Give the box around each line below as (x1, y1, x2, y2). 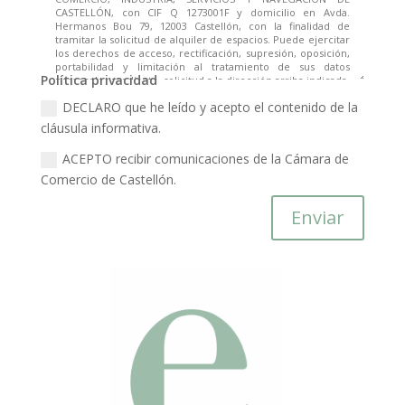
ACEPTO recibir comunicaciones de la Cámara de (62, 150, 350, 168)
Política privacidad (41, 71, 158, 89)
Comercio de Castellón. (41, 171, 177, 189)
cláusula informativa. (41, 119, 162, 137)
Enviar (291, 204, 345, 230)
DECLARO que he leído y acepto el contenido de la (62, 99, 359, 117)
